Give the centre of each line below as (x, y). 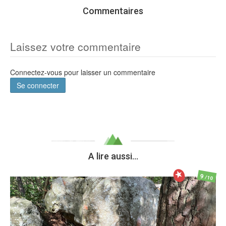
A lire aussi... (113, 156)
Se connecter (38, 85)
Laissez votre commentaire (75, 46)
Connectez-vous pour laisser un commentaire (83, 72)
